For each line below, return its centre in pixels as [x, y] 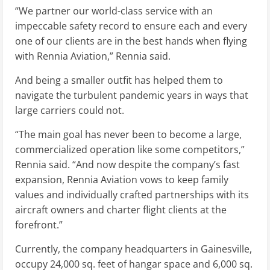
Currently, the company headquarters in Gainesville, [133, 249]
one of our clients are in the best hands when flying [131, 41]
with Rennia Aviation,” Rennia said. [93, 56]
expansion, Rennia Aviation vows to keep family [122, 180]
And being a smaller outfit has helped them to [119, 80]
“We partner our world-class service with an [114, 11]
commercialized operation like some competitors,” [130, 150]
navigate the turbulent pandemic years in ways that [132, 96]
